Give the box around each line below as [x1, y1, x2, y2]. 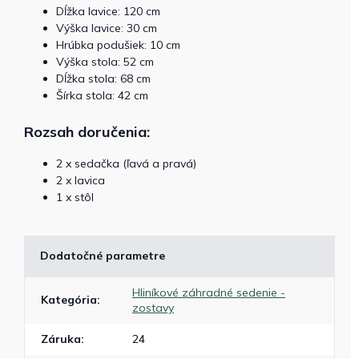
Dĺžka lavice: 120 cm [56, 3, 160, 18]
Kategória [41, 292, 97, 307]
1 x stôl [56, 189, 94, 204]
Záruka [41, 331, 81, 346]
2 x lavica [56, 172, 105, 188]
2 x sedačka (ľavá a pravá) [56, 155, 196, 171]
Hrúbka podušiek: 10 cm [56, 37, 180, 52]
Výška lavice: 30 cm [56, 20, 157, 35]
